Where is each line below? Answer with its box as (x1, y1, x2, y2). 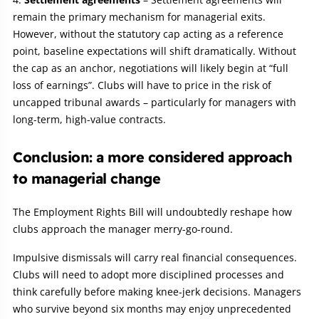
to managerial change (13, 169, 160, 187)
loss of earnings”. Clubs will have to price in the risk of (13, 78, 271, 92)
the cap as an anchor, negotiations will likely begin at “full (13, 61, 288, 75)
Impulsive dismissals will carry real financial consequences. (13, 250, 297, 264)
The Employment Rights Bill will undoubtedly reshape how (13, 204, 292, 219)
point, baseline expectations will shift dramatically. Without (13, 43, 296, 58)
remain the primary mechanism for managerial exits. (13, 9, 266, 23)
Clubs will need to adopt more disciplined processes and (13, 267, 284, 281)
